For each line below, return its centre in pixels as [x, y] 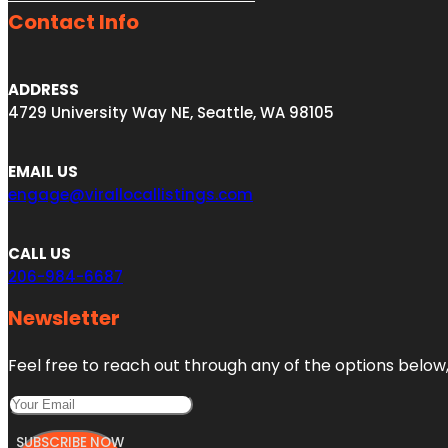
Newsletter [64, 317]
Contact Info [73, 21]
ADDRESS [43, 89]
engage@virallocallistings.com [130, 194]
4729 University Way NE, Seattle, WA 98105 [171, 112]
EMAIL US [43, 171]
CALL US [39, 253]
